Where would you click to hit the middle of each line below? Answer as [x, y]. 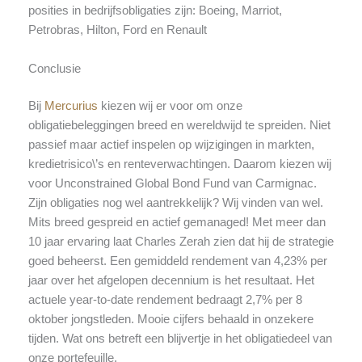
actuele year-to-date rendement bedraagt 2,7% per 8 [165, 299]
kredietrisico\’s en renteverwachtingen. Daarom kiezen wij [179, 164]
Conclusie [54, 68]
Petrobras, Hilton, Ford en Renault [117, 30]
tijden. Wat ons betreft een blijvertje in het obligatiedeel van [180, 338]
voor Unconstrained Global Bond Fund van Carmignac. [172, 183]
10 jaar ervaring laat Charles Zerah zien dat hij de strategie [181, 241]
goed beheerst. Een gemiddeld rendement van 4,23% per [177, 261]
